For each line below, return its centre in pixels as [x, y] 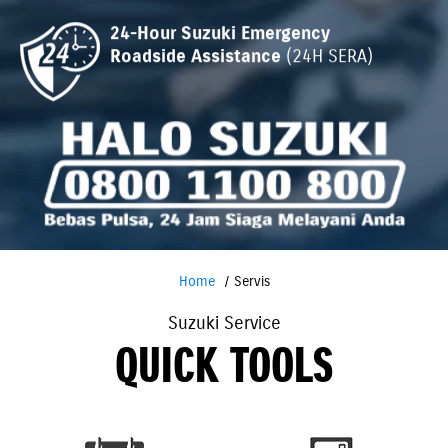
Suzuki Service [224, 322]
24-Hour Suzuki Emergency [220, 32]
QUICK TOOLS [224, 365]
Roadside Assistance [198, 55]
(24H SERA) [329, 55]
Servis [251, 281]
